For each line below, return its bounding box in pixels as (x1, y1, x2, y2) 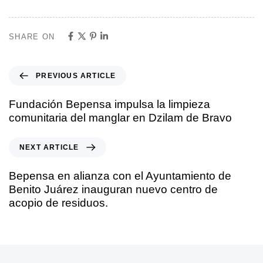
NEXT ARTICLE (19, 143, 79, 151)
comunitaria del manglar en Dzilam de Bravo (9, 111, 232, 124)
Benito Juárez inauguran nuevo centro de (9, 183, 218, 195)
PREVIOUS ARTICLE (36, 71, 116, 80)
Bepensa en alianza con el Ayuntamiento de (9, 169, 231, 182)
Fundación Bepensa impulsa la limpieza (9, 97, 210, 110)
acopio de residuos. (9, 196, 108, 209)
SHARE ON (9, 32, 55, 41)
